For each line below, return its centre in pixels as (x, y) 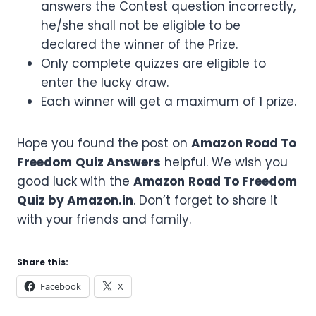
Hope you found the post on (104, 144)
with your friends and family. (104, 220)
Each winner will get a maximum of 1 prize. (169, 102)
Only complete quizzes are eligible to (153, 64)
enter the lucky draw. (105, 83)
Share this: (43, 262)
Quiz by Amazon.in (75, 201)
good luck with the (75, 182)
